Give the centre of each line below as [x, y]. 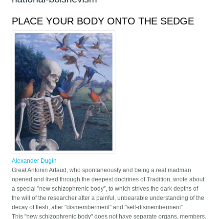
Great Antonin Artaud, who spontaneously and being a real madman [102, 170]
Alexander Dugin [34, 161]
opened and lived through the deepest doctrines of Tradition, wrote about [108, 180]
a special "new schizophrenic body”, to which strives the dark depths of [105, 189]
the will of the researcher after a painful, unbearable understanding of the [108, 198]
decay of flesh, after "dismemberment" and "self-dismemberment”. [98, 208]
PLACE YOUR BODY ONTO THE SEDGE [103, 21]
